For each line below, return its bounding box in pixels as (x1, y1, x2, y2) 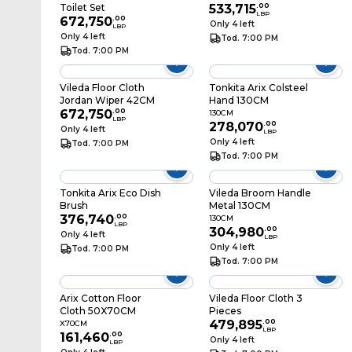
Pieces (208, 305, 241, 317)
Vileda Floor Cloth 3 (208, 292, 302, 304)
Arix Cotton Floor (60, 292, 141, 304)
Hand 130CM (208, 94, 269, 106)
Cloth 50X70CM (60, 305, 136, 317)
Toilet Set (60, 2, 105, 13)
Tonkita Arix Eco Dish (60, 187, 161, 199)
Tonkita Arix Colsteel (208, 82, 308, 93)
